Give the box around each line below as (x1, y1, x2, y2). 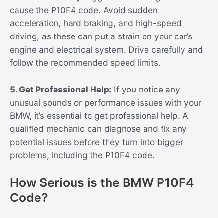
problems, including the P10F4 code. (10, 150, 155, 161)
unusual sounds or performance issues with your (10, 97, 201, 108)
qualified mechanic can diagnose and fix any (10, 124, 187, 134)
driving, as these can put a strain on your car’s (10, 31, 192, 42)
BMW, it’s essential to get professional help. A (10, 110, 188, 121)
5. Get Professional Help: (10, 84, 111, 95)
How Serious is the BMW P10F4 (10, 175, 194, 190)
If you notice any (111, 84, 180, 95)
